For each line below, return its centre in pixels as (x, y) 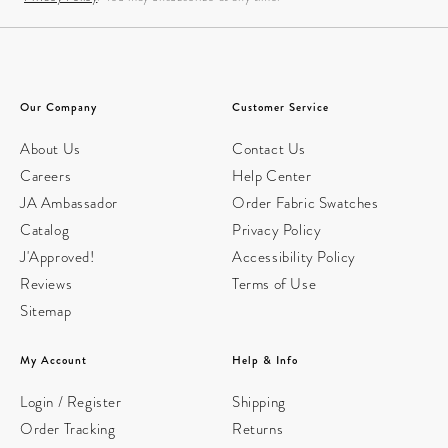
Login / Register (71, 401)
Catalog (45, 230)
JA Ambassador (69, 203)
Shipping (259, 401)
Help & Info (265, 360)
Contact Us (269, 149)
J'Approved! (57, 257)
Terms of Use (274, 284)
